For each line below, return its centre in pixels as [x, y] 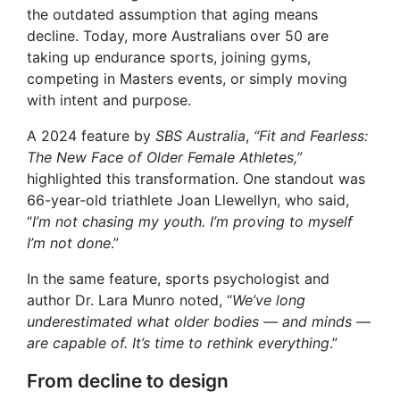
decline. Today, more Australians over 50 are [178, 36]
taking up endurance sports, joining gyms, [169, 58]
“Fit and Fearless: [311, 136]
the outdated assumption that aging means [172, 15]
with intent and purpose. [109, 100]
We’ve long [269, 300]
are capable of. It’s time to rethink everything [178, 343]
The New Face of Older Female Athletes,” [164, 158]
